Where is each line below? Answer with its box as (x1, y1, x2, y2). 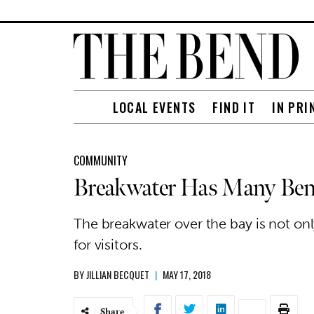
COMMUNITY (74, 152, 128, 169)
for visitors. (74, 236, 142, 253)
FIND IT (212, 98, 256, 116)
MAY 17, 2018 (163, 267, 211, 282)
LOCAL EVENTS (112, 98, 196, 116)
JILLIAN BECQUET (86, 267, 149, 282)
